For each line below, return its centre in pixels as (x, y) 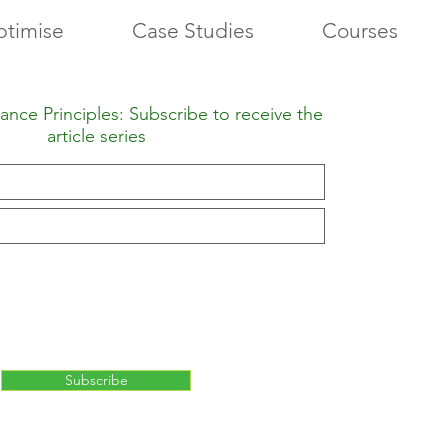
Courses (360, 30)
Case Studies (193, 30)
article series (96, 136)
